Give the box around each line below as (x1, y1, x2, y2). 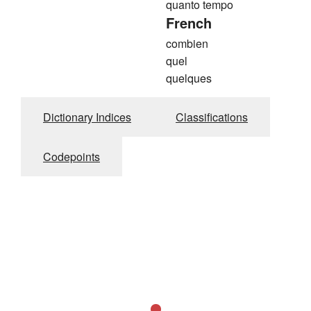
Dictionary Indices (43, 108, 131, 125)
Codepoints (43, 148, 100, 165)
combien (166, 35, 208, 51)
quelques (166, 69, 212, 86)
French (166, 12, 212, 33)
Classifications (176, 108, 248, 125)
